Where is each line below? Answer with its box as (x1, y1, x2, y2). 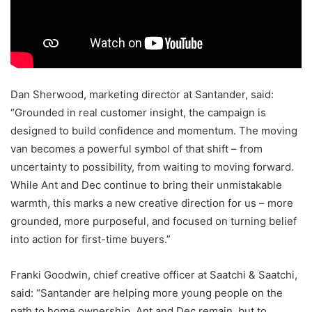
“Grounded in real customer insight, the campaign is (10, 106, 266, 120)
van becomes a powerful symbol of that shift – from (10, 142, 263, 156)
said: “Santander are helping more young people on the (10, 286, 283, 300)
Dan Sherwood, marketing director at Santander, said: (10, 88, 274, 102)
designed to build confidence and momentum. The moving (10, 124, 297, 138)
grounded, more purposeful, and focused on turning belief (10, 214, 297, 228)
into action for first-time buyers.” (10, 233, 171, 247)
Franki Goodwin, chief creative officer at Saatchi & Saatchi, (10, 268, 297, 282)
